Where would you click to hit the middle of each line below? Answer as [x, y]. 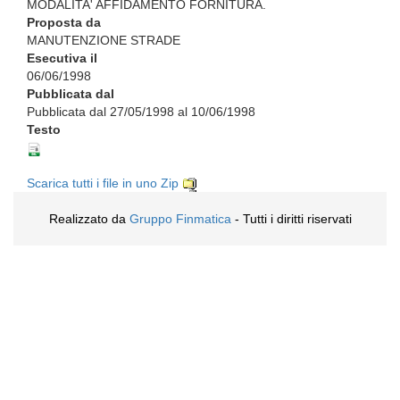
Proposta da [64, 23]
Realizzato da [89, 219]
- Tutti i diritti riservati [291, 219]
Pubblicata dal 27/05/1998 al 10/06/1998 [141, 112]
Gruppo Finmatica [180, 219]
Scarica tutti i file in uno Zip [104, 183]
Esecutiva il [62, 58]
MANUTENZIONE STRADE [104, 41]
